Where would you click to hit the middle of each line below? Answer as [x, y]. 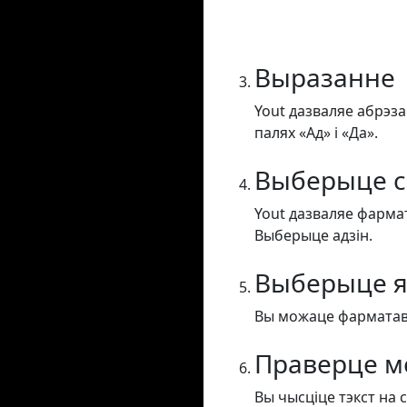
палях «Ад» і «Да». [316, 133]
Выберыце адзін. [313, 236]
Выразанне [325, 78]
